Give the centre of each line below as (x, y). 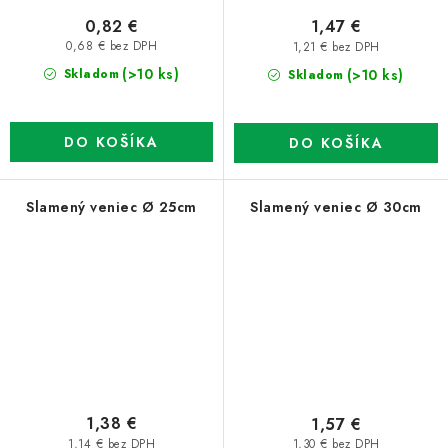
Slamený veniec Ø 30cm (336, 206)
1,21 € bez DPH (336, 46)
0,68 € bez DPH (111, 46)
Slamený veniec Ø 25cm (111, 206)
